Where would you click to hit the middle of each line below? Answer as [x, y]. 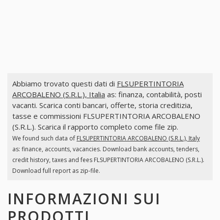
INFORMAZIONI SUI [84, 198]
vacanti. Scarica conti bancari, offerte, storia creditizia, [102, 105]
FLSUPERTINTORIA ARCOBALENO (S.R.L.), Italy [138, 138]
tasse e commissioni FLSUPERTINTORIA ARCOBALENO [106, 116]
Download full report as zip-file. [56, 171]
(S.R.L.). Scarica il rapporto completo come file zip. [95, 127]
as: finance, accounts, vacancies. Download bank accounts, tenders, [106, 149]
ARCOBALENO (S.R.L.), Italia [58, 95]
